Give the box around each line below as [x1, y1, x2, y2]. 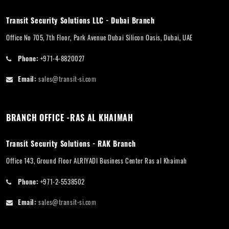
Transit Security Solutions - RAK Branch [6, 138, 136, 149]
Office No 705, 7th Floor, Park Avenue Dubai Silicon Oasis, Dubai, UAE [6, 32, 193, 42]
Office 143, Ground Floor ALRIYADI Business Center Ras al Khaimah [6, 155, 187, 166]
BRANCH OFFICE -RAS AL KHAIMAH [6, 111, 133, 124]
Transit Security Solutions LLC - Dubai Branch [6, 14, 155, 26]
